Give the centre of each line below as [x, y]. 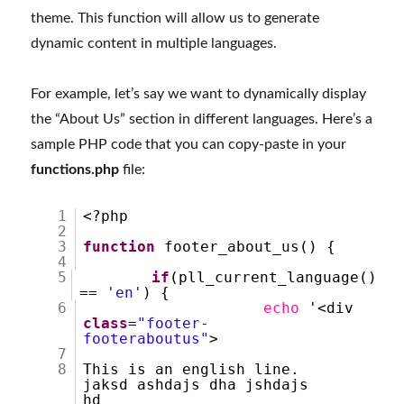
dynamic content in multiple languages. [154, 44]
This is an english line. [205, 370]
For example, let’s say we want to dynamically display [199, 94]
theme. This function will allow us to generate [175, 18]
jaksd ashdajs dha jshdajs [196, 385]
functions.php [75, 170]
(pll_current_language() [274, 278]
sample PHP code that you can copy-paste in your [189, 145]
